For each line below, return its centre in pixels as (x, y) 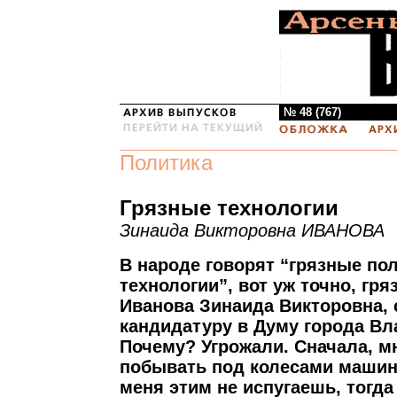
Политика (166, 163)
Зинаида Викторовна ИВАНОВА (252, 230)
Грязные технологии (229, 208)
